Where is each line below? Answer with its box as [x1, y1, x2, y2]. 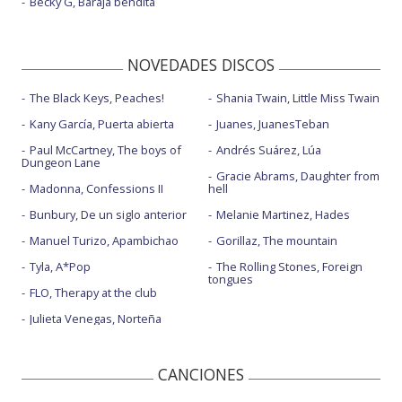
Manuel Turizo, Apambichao [30, 232, 179, 249]
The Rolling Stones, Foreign [215, 258, 363, 275]
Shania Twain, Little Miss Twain [215, 90, 380, 106]
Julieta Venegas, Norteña [30, 310, 162, 327]
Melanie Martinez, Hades [215, 206, 350, 223]
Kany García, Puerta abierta [30, 116, 174, 132]
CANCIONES [158, 363, 244, 385]
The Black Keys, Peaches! [30, 90, 164, 106]
